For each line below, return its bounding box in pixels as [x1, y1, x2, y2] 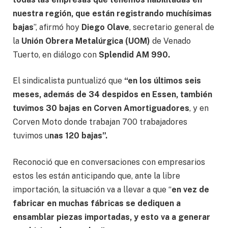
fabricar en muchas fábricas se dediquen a [13, 198, 181, 208]
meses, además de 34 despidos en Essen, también [13, 90, 212, 100]
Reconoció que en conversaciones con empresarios [13, 157, 205, 167]
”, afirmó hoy [34, 22, 81, 32]
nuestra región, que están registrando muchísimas [13, 8, 212, 18]
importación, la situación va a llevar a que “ [13, 184, 172, 194]
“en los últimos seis [124, 76, 201, 86]
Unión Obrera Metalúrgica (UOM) [21, 36, 150, 46]
